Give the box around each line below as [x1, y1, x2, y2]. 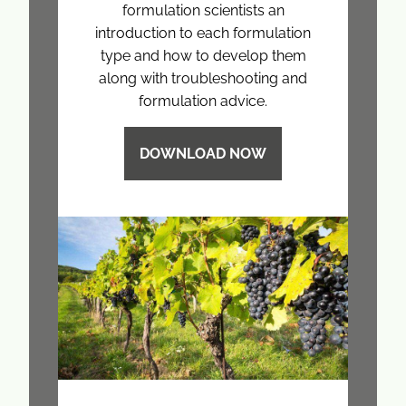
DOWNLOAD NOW [140, 144, 266, 162]
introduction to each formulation [95, 24, 311, 42]
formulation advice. [139, 92, 267, 110]
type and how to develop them [100, 46, 306, 64]
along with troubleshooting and [99, 69, 307, 87]
